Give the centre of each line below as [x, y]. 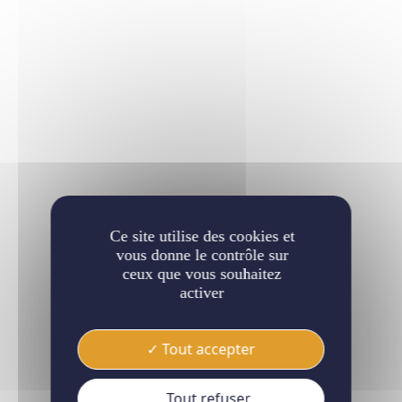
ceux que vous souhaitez [202, 274]
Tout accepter [207, 349]
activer [202, 293]
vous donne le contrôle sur [202, 255]
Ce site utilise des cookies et [202, 236]
